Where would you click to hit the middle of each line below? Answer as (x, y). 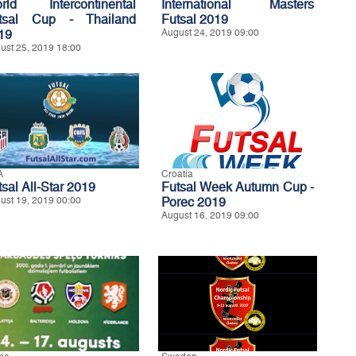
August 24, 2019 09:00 (210, 32)
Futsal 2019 (195, 19)
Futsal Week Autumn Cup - (238, 187)
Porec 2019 (193, 202)
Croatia (177, 174)
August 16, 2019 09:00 (210, 215)
